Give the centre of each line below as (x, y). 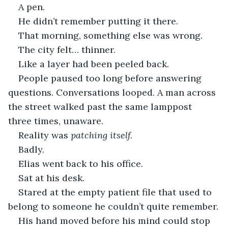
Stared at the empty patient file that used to (116, 192)
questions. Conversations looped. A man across (113, 92)
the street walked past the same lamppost (101, 106)
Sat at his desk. (51, 178)
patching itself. (102, 135)
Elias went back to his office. (81, 163)
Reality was (45, 135)
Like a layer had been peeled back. (94, 64)
